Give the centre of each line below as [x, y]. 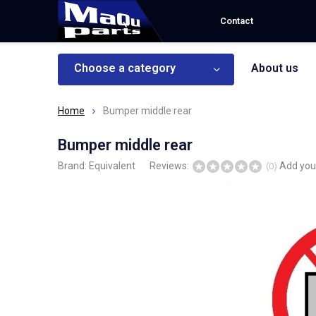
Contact [237, 21]
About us [275, 68]
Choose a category [125, 68]
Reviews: [170, 166]
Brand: [73, 166]
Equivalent [112, 166]
